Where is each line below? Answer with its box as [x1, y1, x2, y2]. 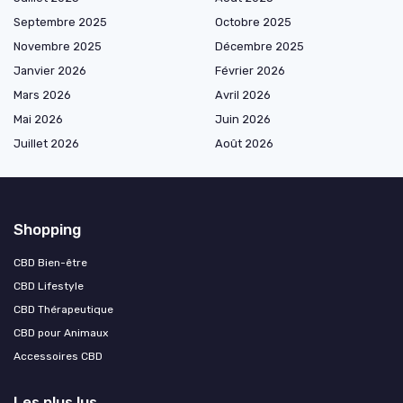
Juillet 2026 [13, 136, 79, 150]
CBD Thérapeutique [13, 302, 113, 316]
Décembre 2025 [215, 39, 304, 53]
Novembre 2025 [13, 39, 102, 53]
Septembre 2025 [13, 14, 107, 29]
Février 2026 [215, 63, 285, 77]
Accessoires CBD [13, 349, 103, 363]
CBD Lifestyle [13, 279, 84, 292]
